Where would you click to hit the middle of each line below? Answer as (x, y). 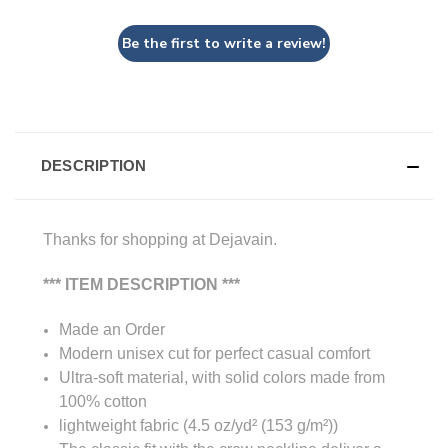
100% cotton (103, 401)
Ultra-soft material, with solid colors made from (222, 377)
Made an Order (112, 329)
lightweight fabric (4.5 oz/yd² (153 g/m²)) (199, 425)
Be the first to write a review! (224, 43)
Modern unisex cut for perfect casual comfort (215, 353)
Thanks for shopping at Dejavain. (160, 239)
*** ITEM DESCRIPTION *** (141, 284)
